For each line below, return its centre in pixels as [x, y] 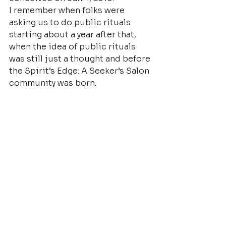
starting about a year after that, [74, 35]
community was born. [53, 83]
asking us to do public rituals [71, 22]
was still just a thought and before [81, 59]
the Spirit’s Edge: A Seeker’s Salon [80, 71]
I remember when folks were [68, 10]
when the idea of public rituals [73, 47]
